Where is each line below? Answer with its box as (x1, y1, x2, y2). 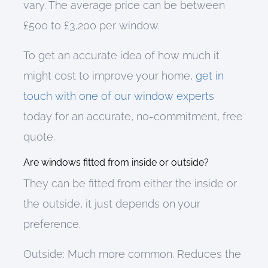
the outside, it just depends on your (23, 197, 200, 210)
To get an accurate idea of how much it (23, 49, 220, 62)
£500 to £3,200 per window (23, 19, 158, 32)
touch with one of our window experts (23, 90, 214, 102)
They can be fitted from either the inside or (23, 177, 237, 190)
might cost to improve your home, (23, 69, 196, 82)
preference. (23, 218, 81, 230)
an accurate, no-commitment (71, 110, 217, 123)
